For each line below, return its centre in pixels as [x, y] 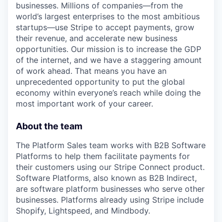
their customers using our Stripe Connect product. [110, 167]
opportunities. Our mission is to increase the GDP [109, 49]
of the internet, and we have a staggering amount [109, 60]
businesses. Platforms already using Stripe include [110, 200]
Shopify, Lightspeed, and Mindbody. [83, 211]
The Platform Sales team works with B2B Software [111, 145]
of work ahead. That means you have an [91, 71]
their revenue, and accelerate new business [97, 38]
